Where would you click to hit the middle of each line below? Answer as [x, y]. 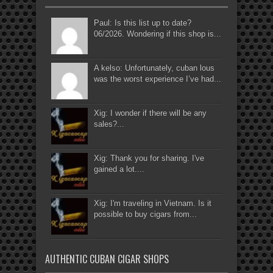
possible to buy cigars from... [145, 214]
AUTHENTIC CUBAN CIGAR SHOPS [107, 259]
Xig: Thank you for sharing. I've [149, 158]
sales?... [109, 124]
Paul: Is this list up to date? [143, 23]
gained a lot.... [119, 169]
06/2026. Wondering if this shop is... [158, 34]
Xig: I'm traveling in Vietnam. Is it [153, 204]
